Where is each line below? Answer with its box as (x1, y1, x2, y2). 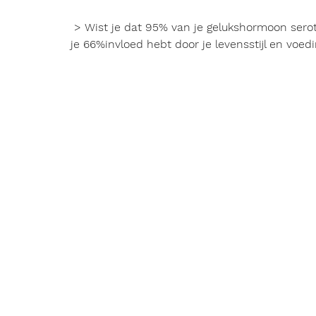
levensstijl (215, 37, 266, 51)
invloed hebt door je (105, 37, 215, 51)
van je (168, 20, 207, 34)
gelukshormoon (207, 20, 287, 34)
